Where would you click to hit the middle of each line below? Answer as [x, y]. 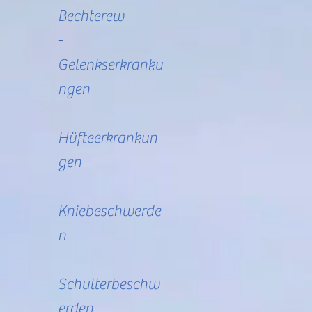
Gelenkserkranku [110, 65]
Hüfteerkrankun [108, 138]
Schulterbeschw [109, 284]
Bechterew [91, 16]
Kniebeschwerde [109, 211]
